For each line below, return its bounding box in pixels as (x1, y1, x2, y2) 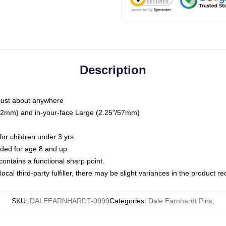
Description (80, 63, 146, 77)
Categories (109, 197, 144, 205)
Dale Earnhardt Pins (148, 197, 212, 205)
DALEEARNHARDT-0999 (30, 197, 109, 205)
